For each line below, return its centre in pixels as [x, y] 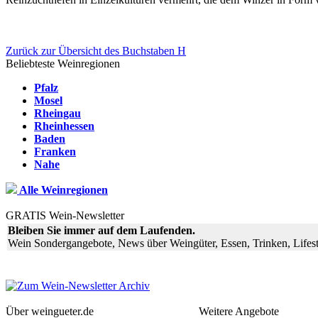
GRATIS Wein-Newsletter [65, 215]
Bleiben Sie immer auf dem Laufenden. [102, 230]
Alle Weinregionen [62, 190]
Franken [55, 151]
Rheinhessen [64, 126]
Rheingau [57, 113]
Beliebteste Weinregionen [63, 63]
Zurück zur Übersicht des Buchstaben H [96, 50]
